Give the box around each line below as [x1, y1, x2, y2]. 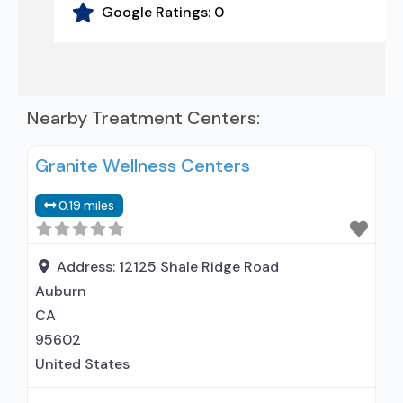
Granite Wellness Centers [35, 154, 250, 177]
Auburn [35, 282, 86, 300]
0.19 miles [58, 198, 115, 213]
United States [35, 354, 130, 373]
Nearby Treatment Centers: [27, 106, 260, 130]
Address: [57, 257, 119, 276]
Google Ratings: [101, 3, 214, 22]
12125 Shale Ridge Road [119, 257, 279, 276]
